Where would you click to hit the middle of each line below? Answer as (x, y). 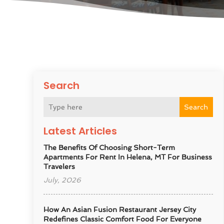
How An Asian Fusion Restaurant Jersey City (120, 209)
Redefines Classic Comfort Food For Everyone (123, 219)
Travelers (59, 166)
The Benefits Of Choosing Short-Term (109, 147)
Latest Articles (80, 131)
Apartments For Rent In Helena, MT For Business (128, 157)
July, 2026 (62, 180)
